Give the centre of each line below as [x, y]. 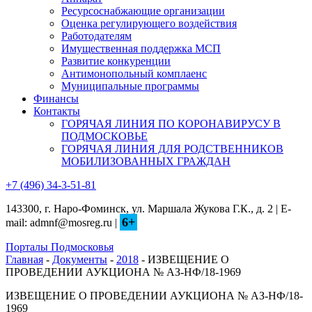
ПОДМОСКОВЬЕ [104, 136]
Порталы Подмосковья [60, 247]
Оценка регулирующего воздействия [149, 23]
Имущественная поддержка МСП [141, 48]
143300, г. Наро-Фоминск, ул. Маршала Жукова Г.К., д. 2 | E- [148, 209]
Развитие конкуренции [116, 61]
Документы [80, 259]
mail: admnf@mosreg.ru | [63, 223]
